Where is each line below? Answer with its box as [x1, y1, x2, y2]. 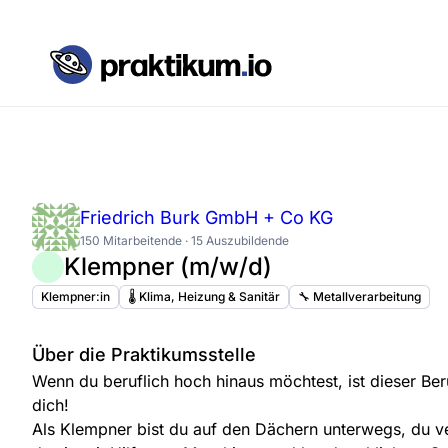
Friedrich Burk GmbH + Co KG [80, 207, 333, 229]
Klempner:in [41, 288, 110, 304]
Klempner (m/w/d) [64, 252, 272, 282]
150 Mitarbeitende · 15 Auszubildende [80, 233, 289, 249]
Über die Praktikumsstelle [32, 343, 256, 365]
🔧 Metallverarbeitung [298, 288, 421, 304]
